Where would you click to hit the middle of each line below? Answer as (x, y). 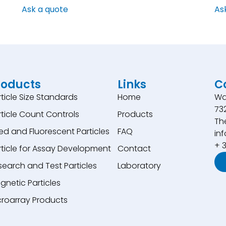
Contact (134, 149)
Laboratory (139, 166)
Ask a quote (45, 9)
